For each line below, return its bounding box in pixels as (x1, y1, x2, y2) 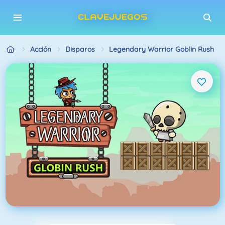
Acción (30, 44, 51, 54)
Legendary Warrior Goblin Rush (108, 44, 214, 54)
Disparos (65, 44, 95, 54)
